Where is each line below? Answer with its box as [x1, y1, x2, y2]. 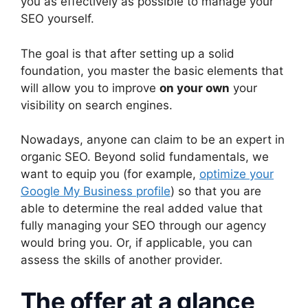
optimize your [199, 167, 274, 181]
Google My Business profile [21, 184, 170, 199]
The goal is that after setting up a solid [21, 46, 234, 60]
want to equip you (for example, [21, 167, 199, 181]
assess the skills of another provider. [21, 253, 223, 267]
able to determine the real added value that [21, 201, 263, 216]
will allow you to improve [21, 80, 159, 95]
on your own [159, 80, 230, 95]
